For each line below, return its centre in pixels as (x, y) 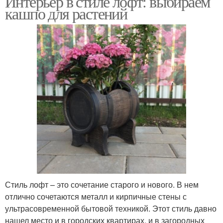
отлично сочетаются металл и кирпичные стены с (96, 196)
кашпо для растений (66, 13)
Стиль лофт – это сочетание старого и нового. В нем (102, 184)
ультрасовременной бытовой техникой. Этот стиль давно (111, 208)
